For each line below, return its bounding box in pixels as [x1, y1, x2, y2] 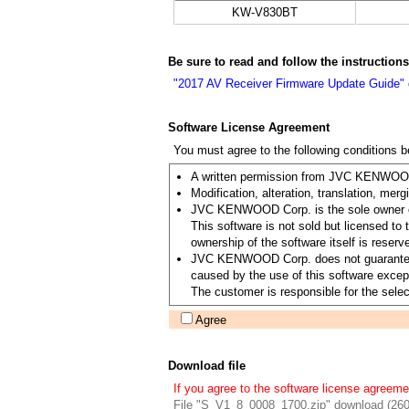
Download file [167, 359, 246, 372]
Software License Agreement [167, 121, 330, 134]
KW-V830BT [232, 5, 298, 19]
